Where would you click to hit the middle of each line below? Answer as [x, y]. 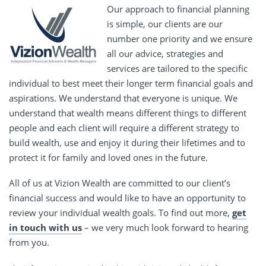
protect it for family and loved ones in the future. [108, 157]
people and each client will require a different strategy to [124, 127]
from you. [29, 242]
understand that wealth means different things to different [128, 113]
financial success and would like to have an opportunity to [127, 197]
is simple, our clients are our [165, 23]
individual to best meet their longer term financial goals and [131, 83]
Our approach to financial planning [178, 9]
